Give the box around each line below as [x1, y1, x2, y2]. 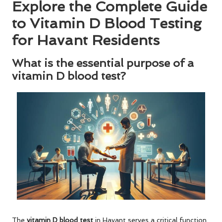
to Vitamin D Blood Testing [12, 14, 202, 32]
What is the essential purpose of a [12, 56, 194, 69]
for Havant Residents [12, 31, 160, 49]
